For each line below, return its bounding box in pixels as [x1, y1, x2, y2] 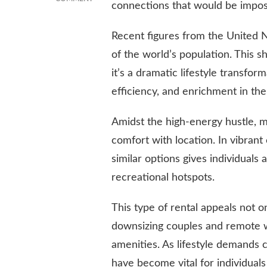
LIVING [92, 32, 116, 39]
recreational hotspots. [111, 172, 215, 183]
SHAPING [92, 57, 124, 64]
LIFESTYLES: [92, 82, 133, 89]
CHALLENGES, [92, 107, 139, 114]
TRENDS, [92, 94, 122, 102]
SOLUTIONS [92, 132, 133, 139]
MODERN [92, 69, 125, 77]
